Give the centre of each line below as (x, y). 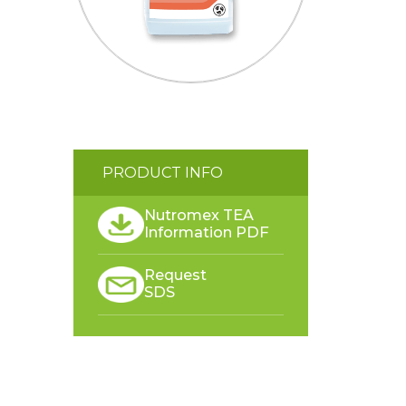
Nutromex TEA (199, 214)
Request (176, 275)
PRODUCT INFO (163, 172)
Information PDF (207, 232)
